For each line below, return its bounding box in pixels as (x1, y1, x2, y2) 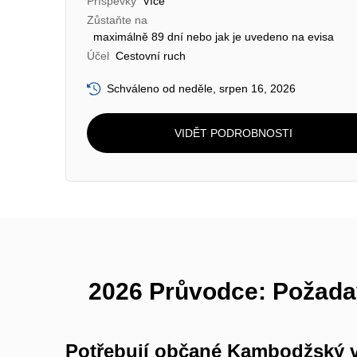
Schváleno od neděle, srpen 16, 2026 (107, 82, 296, 95)
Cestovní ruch (116, 49, 186, 62)
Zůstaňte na (87, 14, 147, 26)
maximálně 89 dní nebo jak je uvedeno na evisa (93, 30, 334, 43)
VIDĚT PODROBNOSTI (174, 126, 292, 139)
